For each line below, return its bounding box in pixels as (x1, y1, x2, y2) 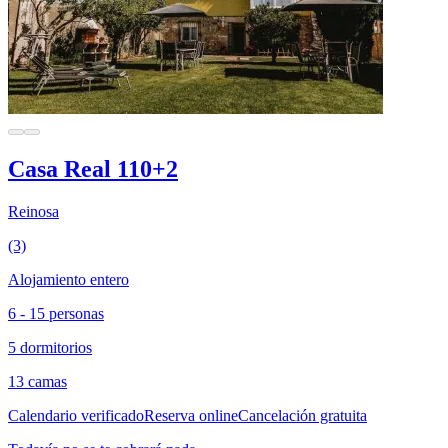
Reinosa (8, 202, 59, 220)
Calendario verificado (8, 406, 144, 424)
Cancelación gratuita (238, 406, 367, 424)
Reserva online (144, 406, 238, 424)
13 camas (8, 372, 67, 390)
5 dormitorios (8, 338, 92, 356)
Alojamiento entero (8, 270, 129, 288)
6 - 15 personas (8, 304, 104, 322)
